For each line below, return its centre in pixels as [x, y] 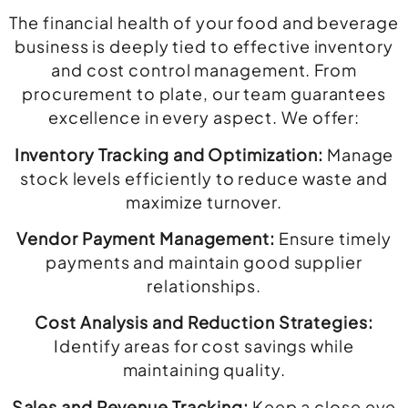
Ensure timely [333, 238]
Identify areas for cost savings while [204, 346]
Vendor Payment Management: [146, 238]
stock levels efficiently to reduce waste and [204, 178]
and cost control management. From [204, 70]
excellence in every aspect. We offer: [204, 117]
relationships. [204, 285]
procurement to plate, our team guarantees [204, 94]
